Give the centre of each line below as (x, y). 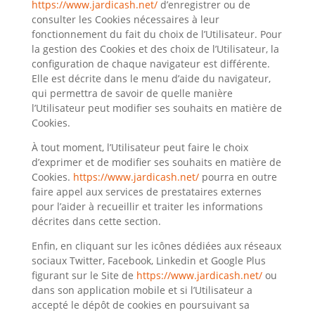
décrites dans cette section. (96, 221)
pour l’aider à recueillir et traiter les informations (147, 206)
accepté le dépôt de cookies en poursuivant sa (140, 305)
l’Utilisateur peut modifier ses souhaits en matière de (156, 108)
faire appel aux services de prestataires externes (146, 192)
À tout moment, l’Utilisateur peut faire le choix (140, 147)
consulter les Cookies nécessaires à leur (125, 19)
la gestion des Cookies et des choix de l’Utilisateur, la (155, 49)
